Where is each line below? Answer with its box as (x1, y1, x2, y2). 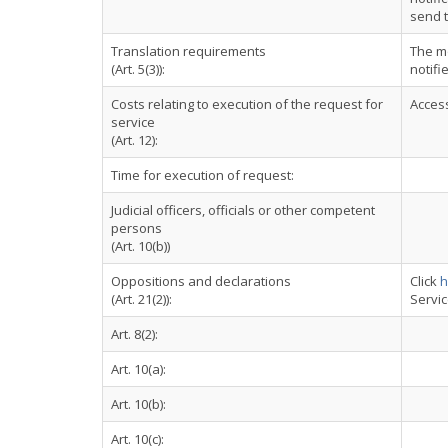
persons (111, 219, 162, 237)
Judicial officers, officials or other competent (111, 201, 375, 219)
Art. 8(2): (111, 325, 158, 343)
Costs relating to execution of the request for (111, 95, 383, 113)
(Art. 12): (111, 131, 158, 149)
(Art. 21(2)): (111, 290, 172, 308)
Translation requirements (111, 42, 266, 60)
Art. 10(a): (111, 360, 166, 378)
